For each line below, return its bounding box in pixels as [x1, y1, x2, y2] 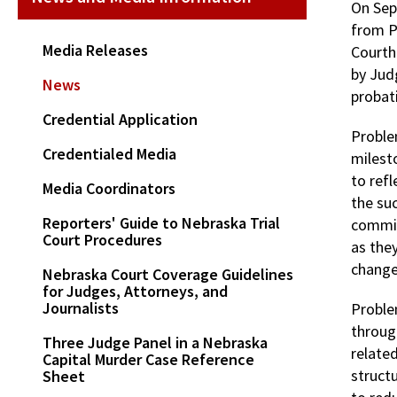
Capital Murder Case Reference [43, 348, 254, 370]
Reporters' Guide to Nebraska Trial [43, 212, 280, 233]
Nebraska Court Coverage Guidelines [43, 263, 293, 284]
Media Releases [43, 39, 148, 60]
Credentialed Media [43, 143, 176, 164]
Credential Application [43, 108, 198, 129]
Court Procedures [43, 229, 162, 250]
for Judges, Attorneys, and [43, 280, 228, 301]
